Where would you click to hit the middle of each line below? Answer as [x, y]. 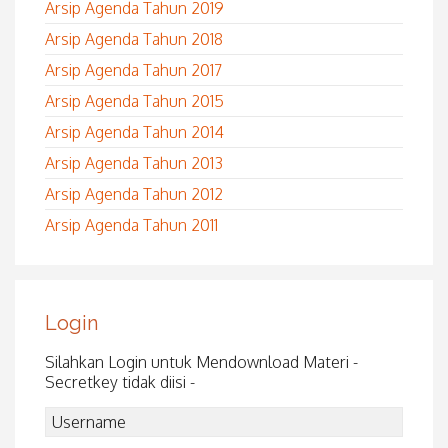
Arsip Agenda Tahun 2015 [134, 100]
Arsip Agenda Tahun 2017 [133, 69]
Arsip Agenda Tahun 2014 [134, 131]
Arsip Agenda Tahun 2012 [134, 193]
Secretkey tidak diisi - [120, 381]
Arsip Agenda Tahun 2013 [134, 162]
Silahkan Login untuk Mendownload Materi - [201, 361]
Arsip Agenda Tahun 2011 [131, 224]
